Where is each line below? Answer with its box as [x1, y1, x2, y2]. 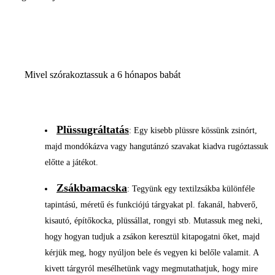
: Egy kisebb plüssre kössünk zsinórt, [129, 125, 257, 135]
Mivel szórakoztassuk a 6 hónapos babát [25, 69, 180, 80]
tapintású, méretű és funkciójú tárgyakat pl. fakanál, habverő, [45, 199, 258, 209]
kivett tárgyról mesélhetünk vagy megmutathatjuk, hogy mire [45, 263, 258, 273]
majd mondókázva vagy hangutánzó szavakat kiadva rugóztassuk [45, 141, 268, 151]
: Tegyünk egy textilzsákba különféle [127, 184, 255, 193]
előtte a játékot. [45, 157, 98, 167]
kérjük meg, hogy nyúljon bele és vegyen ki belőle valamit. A [45, 247, 258, 257]
